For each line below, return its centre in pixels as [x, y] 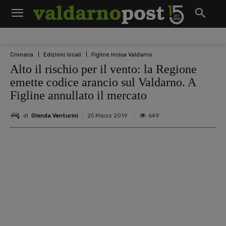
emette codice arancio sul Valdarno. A [103, 82]
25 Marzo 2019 [107, 116]
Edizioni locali [62, 54]
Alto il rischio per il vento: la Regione [103, 69]
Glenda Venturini [55, 116]
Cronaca [22, 54]
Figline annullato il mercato [78, 95]
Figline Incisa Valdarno [122, 54]
